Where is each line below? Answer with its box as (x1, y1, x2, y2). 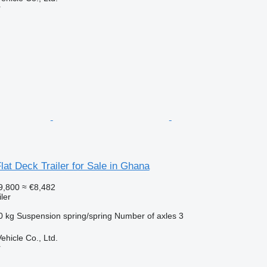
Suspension (16, 210, 61, 221)
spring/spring (63, 210, 112, 221)
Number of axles (114, 210, 176, 221)
